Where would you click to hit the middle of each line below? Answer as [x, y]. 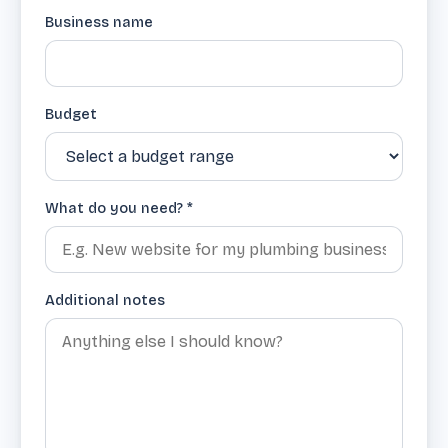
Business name [99, 23]
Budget [71, 115]
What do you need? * [119, 209]
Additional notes [105, 301]
